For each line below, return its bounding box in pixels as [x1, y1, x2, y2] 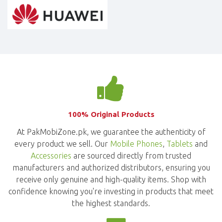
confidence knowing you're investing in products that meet [8, 186, 214, 196]
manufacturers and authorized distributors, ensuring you [12, 163, 210, 172]
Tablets [166, 139, 193, 148]
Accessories [31, 151, 71, 160]
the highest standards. [72, 198, 150, 208]
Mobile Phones [110, 139, 163, 148]
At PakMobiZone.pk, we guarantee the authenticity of [16, 127, 206, 136]
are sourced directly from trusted [71, 151, 191, 160]
